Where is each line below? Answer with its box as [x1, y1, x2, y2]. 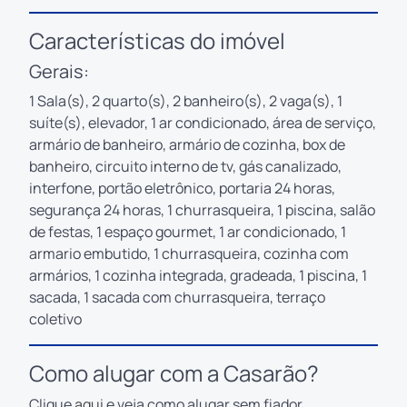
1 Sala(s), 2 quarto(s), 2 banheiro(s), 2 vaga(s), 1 [29, 90, 342, 111]
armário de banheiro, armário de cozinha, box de [29, 134, 345, 154]
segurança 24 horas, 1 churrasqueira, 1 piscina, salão [29, 199, 375, 220]
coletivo [29, 308, 82, 329]
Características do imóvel [29, 25, 285, 55]
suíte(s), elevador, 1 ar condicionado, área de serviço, [29, 112, 376, 133]
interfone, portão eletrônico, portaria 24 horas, [29, 177, 335, 198]
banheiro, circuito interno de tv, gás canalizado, [29, 155, 342, 176]
